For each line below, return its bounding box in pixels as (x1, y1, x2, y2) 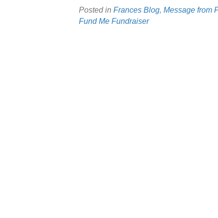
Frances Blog (113, 6, 160, 14)
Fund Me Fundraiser (79, 17, 149, 25)
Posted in (79, 6, 113, 14)
